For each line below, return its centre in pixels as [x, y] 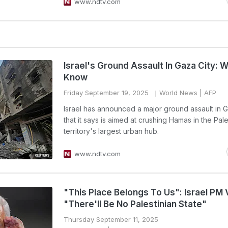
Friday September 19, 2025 [106, 93]
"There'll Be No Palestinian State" [135, 204]
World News [178, 93]
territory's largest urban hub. [111, 131]
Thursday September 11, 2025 [111, 219]
